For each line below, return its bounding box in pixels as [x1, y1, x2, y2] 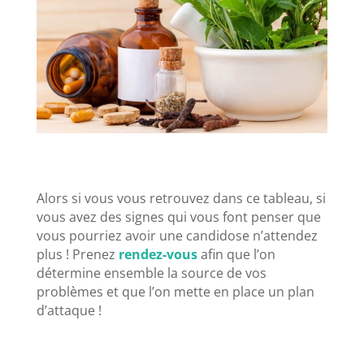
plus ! [36, 245, 72, 263]
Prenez [71, 245, 119, 263]
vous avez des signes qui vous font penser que [36, 207, 321, 226]
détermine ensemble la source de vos [36, 263, 266, 282]
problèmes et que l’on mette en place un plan [36, 282, 314, 301]
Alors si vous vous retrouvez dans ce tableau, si [36, 188, 326, 207]
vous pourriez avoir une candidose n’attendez [36, 226, 318, 245]
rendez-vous [118, 245, 197, 263]
